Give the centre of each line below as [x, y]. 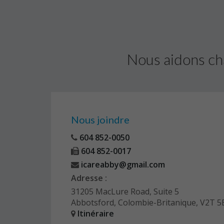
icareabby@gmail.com [122, 164]
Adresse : [89, 178]
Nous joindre [100, 119]
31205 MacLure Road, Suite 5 [125, 191]
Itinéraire [96, 213]
